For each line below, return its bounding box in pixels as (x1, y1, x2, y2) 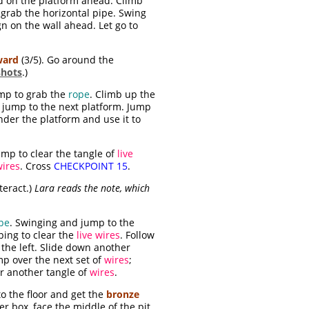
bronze (106, 288, 139, 301)
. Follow (120, 228, 154, 242)
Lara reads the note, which (34, 181, 150, 195)
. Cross (20, 159, 54, 173)
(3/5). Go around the (19, 53, 114, 67)
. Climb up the (90, 88, 155, 101)
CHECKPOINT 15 (54, 159, 128, 173)
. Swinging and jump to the (10, 216, 134, 230)
